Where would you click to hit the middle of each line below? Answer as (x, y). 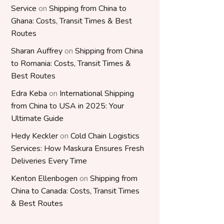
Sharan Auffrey (37, 51)
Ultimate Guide (37, 118)
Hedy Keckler (34, 136)
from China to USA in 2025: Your (67, 106)
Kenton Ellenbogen (44, 178)
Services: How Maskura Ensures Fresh (77, 148)
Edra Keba (29, 93)
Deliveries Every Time (49, 161)
